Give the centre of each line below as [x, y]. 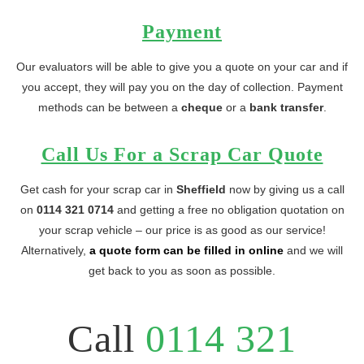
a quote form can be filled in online [186, 250]
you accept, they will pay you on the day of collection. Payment [182, 87]
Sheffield [201, 189]
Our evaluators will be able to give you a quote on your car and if [182, 67]
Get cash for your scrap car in [98, 189]
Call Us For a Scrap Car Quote [182, 154]
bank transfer [286, 107]
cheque [201, 107]
